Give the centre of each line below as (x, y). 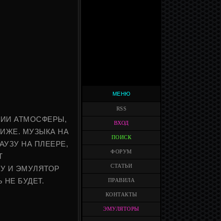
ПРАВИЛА (121, 180)
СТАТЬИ (121, 166)
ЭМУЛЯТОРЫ (121, 209)
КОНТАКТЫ (121, 195)
